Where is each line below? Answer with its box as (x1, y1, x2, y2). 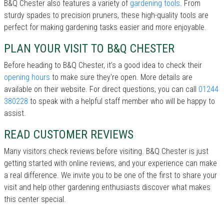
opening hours (4, 72, 50, 82)
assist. (4, 108, 26, 118)
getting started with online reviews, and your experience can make (4, 158, 217, 168)
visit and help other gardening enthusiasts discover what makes (4, 182, 210, 192)
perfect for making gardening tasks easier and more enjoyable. (4, 22, 206, 32)
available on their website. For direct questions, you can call (4, 84, 198, 94)
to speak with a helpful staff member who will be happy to (28, 96, 215, 106)
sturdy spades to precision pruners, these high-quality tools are (4, 10, 208, 20)
